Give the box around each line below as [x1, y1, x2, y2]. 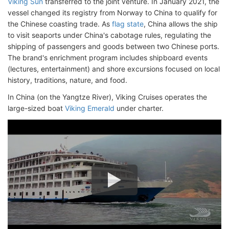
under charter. [114, 104, 164, 113]
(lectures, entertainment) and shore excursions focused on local [8, 64, 220, 74]
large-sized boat [8, 104, 65, 113]
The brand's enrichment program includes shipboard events [8, 53, 208, 62]
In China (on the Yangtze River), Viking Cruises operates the [8, 93, 207, 102]
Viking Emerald [65, 104, 114, 113]
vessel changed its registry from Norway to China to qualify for [8, 8, 217, 17]
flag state [112, 19, 144, 29]
